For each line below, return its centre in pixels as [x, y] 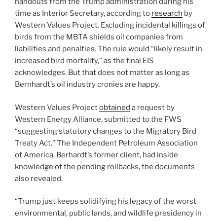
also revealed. [39, 178]
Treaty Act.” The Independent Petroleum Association [106, 143]
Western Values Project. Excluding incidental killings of [110, 25]
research [167, 14]
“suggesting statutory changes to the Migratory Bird [106, 131]
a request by [152, 107]
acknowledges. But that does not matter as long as [102, 73]
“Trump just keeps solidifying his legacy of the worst [106, 202]
